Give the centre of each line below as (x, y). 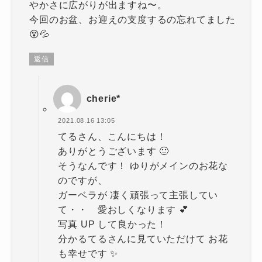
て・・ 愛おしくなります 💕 (123, 209)
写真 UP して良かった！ (112, 224)
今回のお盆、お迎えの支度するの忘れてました (133, 20)
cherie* (104, 99)
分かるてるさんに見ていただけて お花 (143, 238)
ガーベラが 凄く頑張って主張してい (138, 194)
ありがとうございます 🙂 (114, 151)
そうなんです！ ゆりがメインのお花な (143, 165)
